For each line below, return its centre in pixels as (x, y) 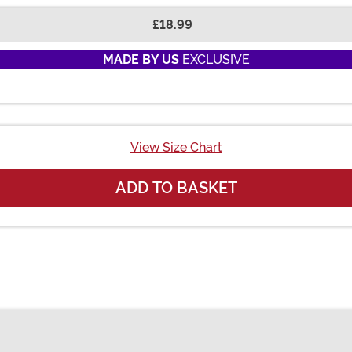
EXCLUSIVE (214, 60)
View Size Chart (176, 148)
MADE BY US (141, 60)
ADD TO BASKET (176, 188)
